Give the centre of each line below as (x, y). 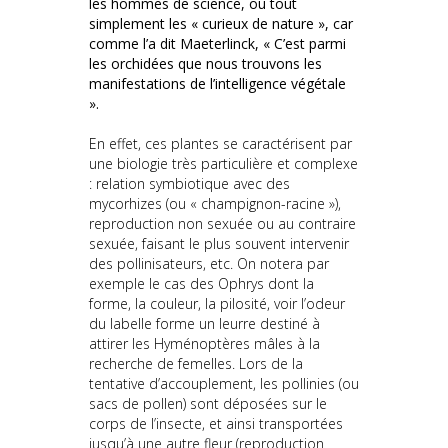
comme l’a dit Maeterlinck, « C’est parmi (217, 43)
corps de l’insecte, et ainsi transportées (216, 423)
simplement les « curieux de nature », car (221, 23)
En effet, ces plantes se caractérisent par (220, 143)
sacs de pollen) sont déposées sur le (208, 403)
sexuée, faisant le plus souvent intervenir (219, 243)
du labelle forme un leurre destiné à (204, 323)
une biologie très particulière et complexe (223, 163)
